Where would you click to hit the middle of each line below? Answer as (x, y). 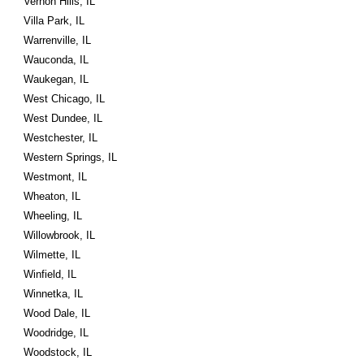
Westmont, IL (56, 177)
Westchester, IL (61, 138)
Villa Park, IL (54, 21)
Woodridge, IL (56, 333)
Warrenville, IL (58, 40)
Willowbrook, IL (60, 235)
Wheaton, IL (52, 196)
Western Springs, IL (71, 157)
